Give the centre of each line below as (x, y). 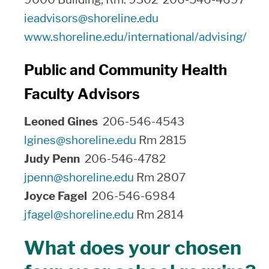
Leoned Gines (63, 122)
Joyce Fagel (58, 196)
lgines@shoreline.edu (80, 140)
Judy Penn (54, 159)
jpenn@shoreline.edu (79, 177)
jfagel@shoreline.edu (79, 215)
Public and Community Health (125, 70)
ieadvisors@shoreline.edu (91, 18)
